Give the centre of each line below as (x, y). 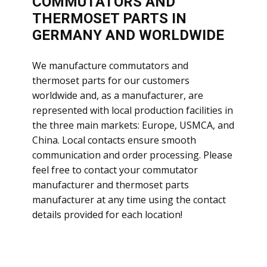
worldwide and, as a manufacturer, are (118, 96)
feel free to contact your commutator (115, 170)
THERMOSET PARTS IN (109, 19)
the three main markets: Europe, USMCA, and (133, 125)
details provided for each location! (107, 215)
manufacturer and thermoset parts (111, 185)
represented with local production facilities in (133, 111)
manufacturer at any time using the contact (129, 200)
